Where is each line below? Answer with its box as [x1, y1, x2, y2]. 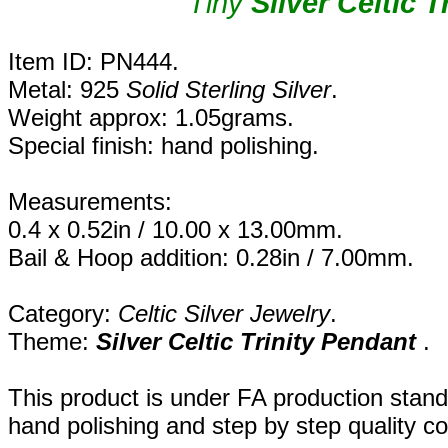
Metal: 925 [8, 76, 126, 104]
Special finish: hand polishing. [8, 132, 319, 160]
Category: [8, 300, 118, 328]
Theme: [8, 328, 96, 356]
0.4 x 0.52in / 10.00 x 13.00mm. [8, 216, 357, 244]
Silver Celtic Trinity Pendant [96, 328, 416, 356]
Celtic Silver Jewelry [118, 300, 330, 328]
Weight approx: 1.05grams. [8, 104, 294, 132]
